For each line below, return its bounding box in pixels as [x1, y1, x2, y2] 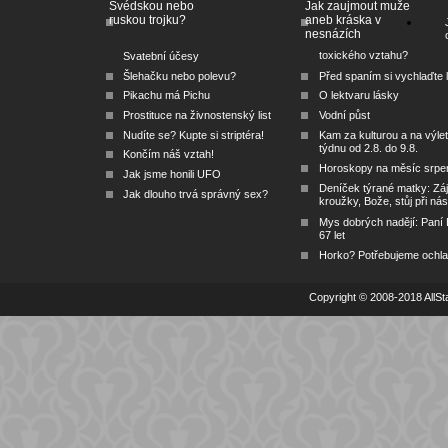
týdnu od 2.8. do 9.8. [318, 141, 418, 156]
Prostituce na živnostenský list [122, 108, 271, 121]
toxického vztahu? [318, 49, 408, 63]
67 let [318, 228, 345, 243]
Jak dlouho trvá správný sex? [122, 187, 268, 200]
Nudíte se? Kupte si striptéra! [122, 128, 264, 141]
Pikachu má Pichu [122, 89, 210, 102]
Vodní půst [318, 108, 370, 121]
